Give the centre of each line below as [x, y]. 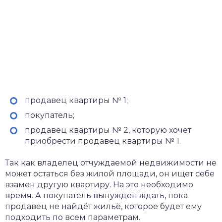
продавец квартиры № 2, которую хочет [108, 130]
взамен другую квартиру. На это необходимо [99, 185]
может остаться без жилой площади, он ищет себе [110, 174]
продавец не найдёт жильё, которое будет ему [103, 207]
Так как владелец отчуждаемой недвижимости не [111, 163]
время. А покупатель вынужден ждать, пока [96, 196]
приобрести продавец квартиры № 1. [103, 141]
